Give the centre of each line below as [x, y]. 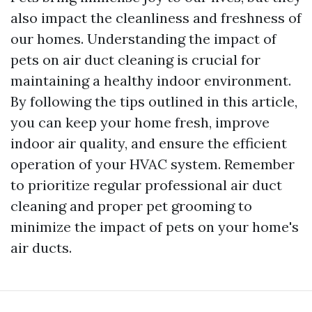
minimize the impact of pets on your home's [155, 227]
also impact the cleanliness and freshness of [156, 18]
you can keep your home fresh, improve [140, 123]
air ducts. [41, 248]
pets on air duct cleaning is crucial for [135, 60]
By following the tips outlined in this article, [154, 102]
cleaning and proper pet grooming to [131, 206]
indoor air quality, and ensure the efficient [149, 143]
